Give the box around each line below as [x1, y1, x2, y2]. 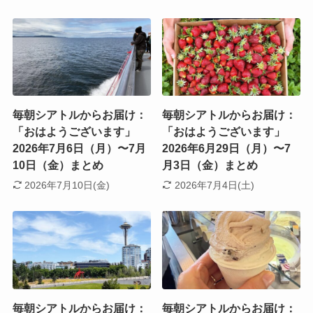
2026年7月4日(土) [174, 179, 254, 191]
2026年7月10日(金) [24, 179, 110, 191]
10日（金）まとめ [12, 159, 103, 172]
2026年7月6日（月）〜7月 [12, 143, 146, 155]
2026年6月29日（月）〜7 [162, 143, 291, 155]
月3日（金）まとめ [162, 159, 259, 172]
